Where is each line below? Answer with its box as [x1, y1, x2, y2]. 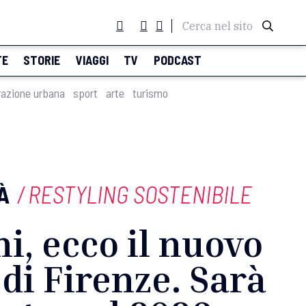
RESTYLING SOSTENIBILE [27, 180, 252, 209]
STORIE [23, 53, 61, 68]
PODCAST [153, 53, 201, 68]
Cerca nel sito [182, 19, 253, 33]
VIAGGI [75, 53, 109, 68]
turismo [133, 85, 168, 100]
